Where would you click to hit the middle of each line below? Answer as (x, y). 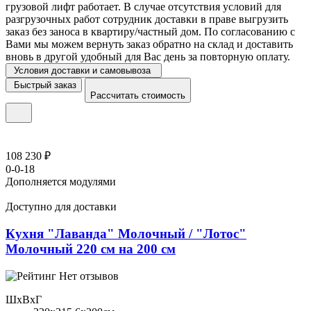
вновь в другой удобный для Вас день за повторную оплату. (148, 57)
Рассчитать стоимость (138, 96)
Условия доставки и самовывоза (82, 71)
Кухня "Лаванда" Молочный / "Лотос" (126, 233)
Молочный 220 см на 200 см (91, 249)
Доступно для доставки (61, 207)
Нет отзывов (89, 276)
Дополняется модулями (61, 182)
